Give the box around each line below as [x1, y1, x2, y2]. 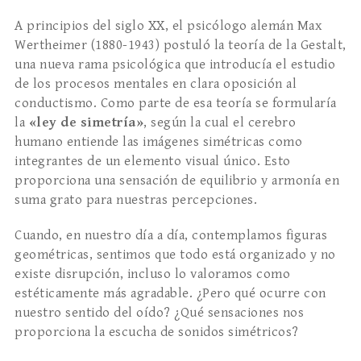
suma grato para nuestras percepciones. [15, 192, 257, 209]
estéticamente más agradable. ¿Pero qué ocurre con [15, 285, 326, 302]
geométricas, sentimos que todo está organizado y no [15, 247, 336, 263]
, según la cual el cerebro [143, 114, 296, 131]
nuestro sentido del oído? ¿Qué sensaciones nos [15, 305, 304, 322]
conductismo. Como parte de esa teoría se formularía [15, 95, 337, 112]
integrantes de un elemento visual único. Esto [15, 153, 291, 170]
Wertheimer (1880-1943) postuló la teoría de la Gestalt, [15, 37, 346, 54]
